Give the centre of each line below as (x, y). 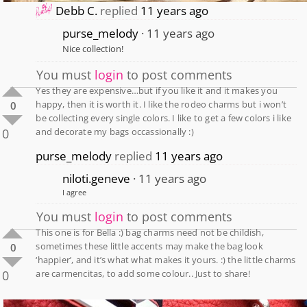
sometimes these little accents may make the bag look (149, 246)
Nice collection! (93, 49)
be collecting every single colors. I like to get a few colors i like (163, 118)
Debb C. (77, 11)
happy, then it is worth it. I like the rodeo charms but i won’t (161, 105)
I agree (75, 193)
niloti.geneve (97, 179)
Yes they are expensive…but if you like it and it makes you (157, 91)
